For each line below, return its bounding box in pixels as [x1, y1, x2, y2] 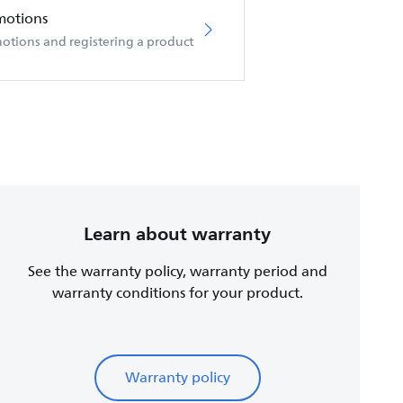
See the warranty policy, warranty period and [27, 260, 327, 283]
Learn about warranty [84, 218, 272, 250]
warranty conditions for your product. [51, 282, 303, 305]
